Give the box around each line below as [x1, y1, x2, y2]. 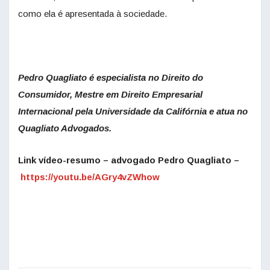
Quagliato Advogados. [18, 122, 119, 133]
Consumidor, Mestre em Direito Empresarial [18, 89, 202, 99]
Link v [18, 154, 43, 165]
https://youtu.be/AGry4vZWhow [20, 171, 160, 182]
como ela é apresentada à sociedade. [18, 8, 167, 19]
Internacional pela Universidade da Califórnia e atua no [18, 105, 248, 116]
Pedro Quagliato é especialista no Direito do [18, 72, 203, 83]
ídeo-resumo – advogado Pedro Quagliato [43, 154, 231, 165]
